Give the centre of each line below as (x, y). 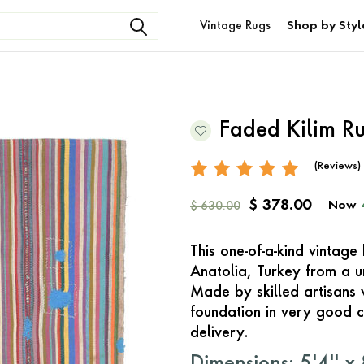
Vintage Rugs (236, 26)
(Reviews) (338, 166)
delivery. (219, 333)
